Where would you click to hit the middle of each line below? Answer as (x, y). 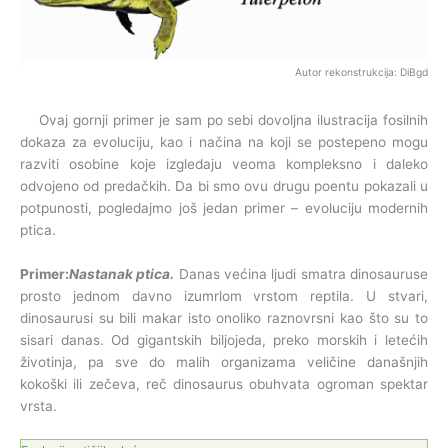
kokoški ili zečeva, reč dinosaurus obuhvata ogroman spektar (224, 383)
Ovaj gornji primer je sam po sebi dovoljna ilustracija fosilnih (224, 119)
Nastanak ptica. (122, 273)
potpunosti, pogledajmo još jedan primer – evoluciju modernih (224, 207)
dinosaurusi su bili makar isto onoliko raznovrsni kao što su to (224, 317)
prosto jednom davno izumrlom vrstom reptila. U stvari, (224, 295)
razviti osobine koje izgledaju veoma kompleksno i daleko (224, 163)
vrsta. (38, 405)
